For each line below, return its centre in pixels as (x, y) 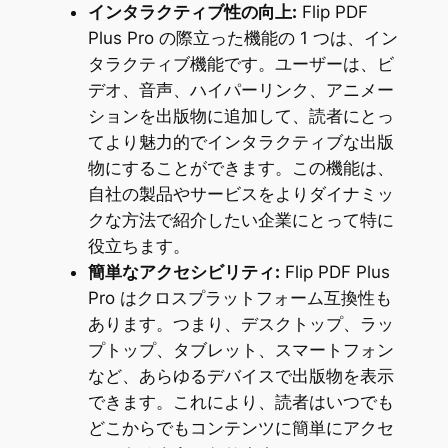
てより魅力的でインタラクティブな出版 (240, 141)
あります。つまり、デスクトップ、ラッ (240, 323)
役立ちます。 (138, 245)
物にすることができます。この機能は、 (240, 167)
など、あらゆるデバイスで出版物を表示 (240, 375)
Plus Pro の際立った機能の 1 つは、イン (242, 37)
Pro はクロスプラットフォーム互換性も (239, 297)
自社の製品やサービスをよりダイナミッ (240, 193)
